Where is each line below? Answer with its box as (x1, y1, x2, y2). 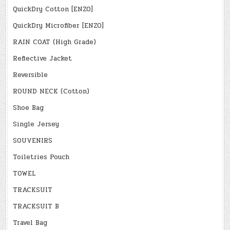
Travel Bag (13, 217, 48, 228)
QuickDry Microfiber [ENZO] (13, 20, 104, 31)
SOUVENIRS (13, 135, 53, 146)
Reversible (13, 69, 48, 80)
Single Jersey (13, 119, 60, 129)
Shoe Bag (13, 102, 44, 113)
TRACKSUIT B (13, 201, 60, 212)
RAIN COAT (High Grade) (13, 36, 97, 47)
